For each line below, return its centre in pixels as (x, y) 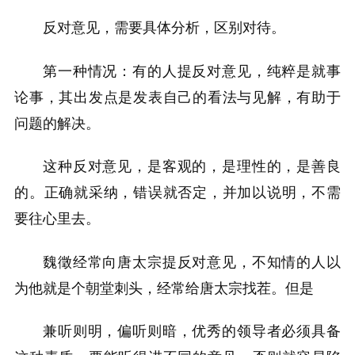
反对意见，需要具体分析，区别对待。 (164, 28)
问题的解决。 (57, 123)
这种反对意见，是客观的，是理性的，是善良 (192, 167)
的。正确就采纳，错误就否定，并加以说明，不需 (177, 193)
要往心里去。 (57, 219)
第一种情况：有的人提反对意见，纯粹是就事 (192, 71)
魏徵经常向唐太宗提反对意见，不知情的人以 (192, 262)
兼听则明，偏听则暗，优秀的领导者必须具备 (192, 332)
